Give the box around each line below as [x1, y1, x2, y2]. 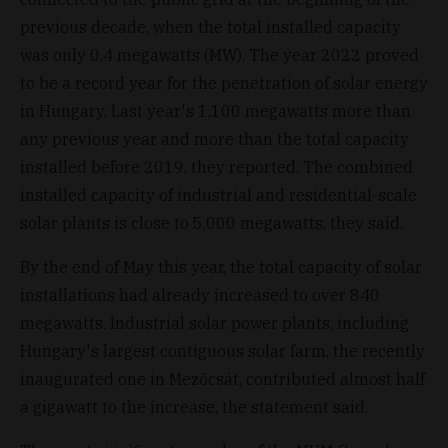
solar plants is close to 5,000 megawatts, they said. [20, 212, 403, 233]
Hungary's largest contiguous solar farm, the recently [20, 340, 425, 361]
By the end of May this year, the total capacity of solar [20, 256, 422, 277]
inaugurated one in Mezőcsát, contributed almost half [20, 368, 425, 389]
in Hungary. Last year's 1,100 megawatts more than [20, 100, 411, 121]
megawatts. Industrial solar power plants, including [20, 312, 409, 333]
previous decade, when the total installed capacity [20, 16, 401, 37]
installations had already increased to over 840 [20, 284, 380, 305]
